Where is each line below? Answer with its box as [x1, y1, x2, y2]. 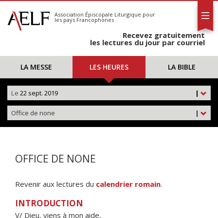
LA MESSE [20, 62, 53, 72]
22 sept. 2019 [18, 89, 58, 97]
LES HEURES [89, 62, 128, 72]
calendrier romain [96, 179, 161, 189]
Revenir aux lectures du [15, 179, 96, 189]
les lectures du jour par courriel [90, 37, 205, 47]
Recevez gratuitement [123, 30, 205, 40]
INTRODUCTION [15, 198, 83, 209]
